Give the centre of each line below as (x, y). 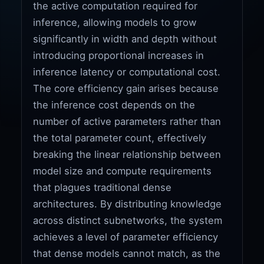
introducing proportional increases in (119, 55)
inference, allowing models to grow (115, 22)
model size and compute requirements (123, 171)
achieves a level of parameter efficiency (126, 237)
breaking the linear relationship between (127, 154)
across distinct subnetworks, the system (128, 220)
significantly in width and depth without (125, 39)
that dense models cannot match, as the (127, 253)
